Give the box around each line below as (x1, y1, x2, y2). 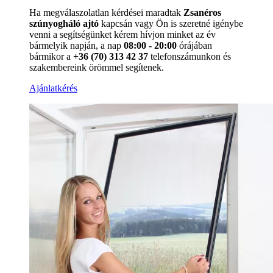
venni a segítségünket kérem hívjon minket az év (29, 29, 216, 40)
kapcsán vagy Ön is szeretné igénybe (99, 18, 243, 29)
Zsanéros (183, 7, 221, 18)
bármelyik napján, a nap (29, 40, 124, 51)
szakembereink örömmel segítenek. (29, 62, 164, 73)
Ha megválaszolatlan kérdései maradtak (29, 7, 183, 18)
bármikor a (29, 51, 73, 62)
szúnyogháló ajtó (29, 18, 99, 29)
